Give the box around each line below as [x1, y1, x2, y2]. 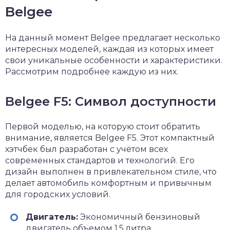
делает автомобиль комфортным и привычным [5, 178, 212, 188]
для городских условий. [5, 189, 110, 199]
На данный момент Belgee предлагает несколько [5, 33, 220, 43]
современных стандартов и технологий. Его [5, 156, 195, 165]
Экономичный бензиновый [78, 212, 200, 222]
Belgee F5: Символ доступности [5, 94, 216, 109]
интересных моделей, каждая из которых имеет [5, 44, 214, 54]
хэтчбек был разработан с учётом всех [5, 144, 168, 154]
